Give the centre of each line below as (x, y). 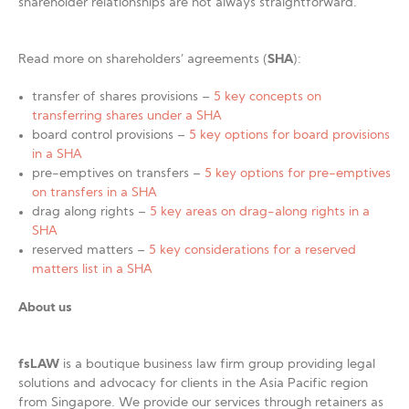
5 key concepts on (267, 97)
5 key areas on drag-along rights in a (260, 212)
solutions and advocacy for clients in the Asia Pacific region (193, 384)
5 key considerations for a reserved (252, 251)
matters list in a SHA (92, 270)
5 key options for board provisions (289, 136)
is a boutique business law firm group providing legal (217, 365)
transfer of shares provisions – (123, 97)
